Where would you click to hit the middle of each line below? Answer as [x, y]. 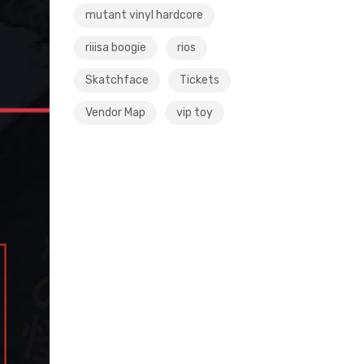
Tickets [199, 80]
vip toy [195, 113]
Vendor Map [115, 113]
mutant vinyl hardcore [144, 15]
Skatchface [117, 80]
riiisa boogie [116, 48]
